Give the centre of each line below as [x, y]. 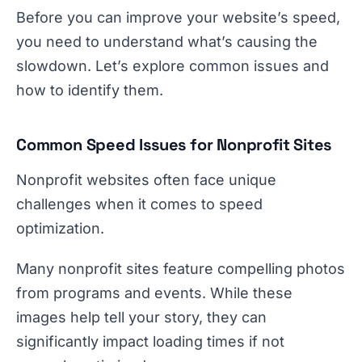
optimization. [60, 228]
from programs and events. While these [154, 293]
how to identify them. [90, 90]
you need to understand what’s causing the [167, 42]
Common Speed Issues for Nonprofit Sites [174, 145]
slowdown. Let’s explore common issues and [173, 66]
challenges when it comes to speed [139, 204]
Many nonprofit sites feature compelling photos [181, 269]
